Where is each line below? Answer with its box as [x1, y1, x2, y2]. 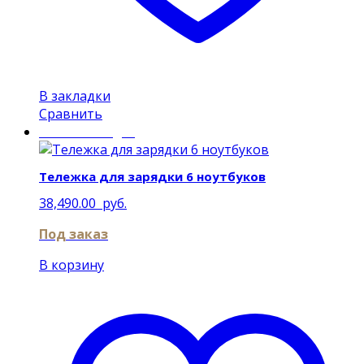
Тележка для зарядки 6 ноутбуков [39, 167, 266, 184]
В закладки [39, 86, 110, 105]
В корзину [39, 256, 104, 275]
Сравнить [39, 104, 102, 123]
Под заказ [39, 225, 108, 244]
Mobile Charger [39, 122, 135, 141]
